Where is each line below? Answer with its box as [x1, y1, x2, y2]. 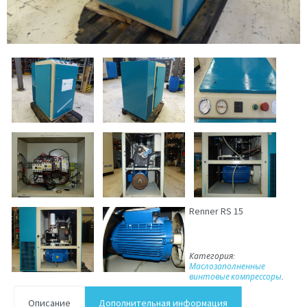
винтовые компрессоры [189, 271, 282, 282]
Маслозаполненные [189, 260, 266, 271]
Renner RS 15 [189, 205, 244, 218]
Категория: [189, 250, 236, 261]
